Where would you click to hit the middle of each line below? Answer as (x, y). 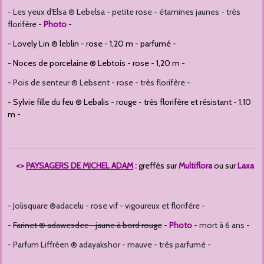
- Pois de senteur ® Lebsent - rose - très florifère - (99, 83)
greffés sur (159, 166)
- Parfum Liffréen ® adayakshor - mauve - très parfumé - (109, 245)
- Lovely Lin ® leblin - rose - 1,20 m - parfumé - (92, 44)
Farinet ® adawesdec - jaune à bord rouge (88, 225)
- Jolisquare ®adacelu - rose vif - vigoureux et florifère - (106, 206)
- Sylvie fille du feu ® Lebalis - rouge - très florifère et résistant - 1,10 (129, 102)
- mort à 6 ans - (221, 225)
